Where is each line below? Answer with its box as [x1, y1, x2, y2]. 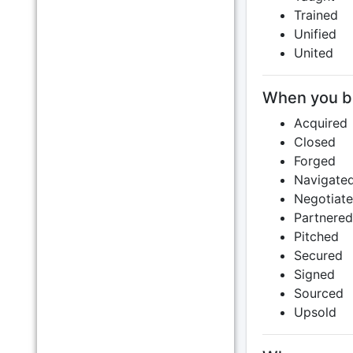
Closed [293, 134, 336, 150]
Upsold [293, 304, 336, 320]
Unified [293, 26, 336, 42]
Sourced [293, 285, 344, 301]
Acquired [293, 115, 347, 131]
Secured [293, 247, 343, 263]
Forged [293, 153, 336, 169]
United [293, 45, 333, 61]
